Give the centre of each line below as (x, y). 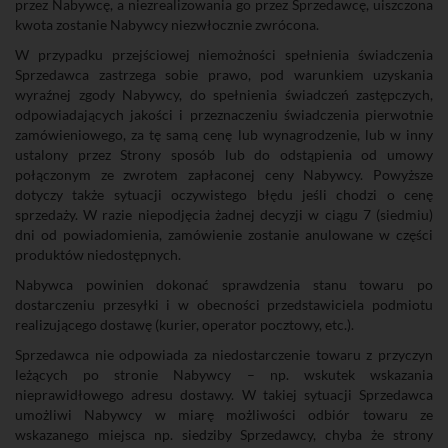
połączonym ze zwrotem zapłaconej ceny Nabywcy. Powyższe (224, 174)
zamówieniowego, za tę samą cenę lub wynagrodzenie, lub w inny (224, 134)
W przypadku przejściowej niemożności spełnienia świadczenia (224, 54)
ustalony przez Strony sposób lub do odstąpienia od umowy (224, 154)
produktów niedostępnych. (98, 254)
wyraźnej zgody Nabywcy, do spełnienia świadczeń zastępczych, (224, 94)
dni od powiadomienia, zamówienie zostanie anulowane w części (224, 234)
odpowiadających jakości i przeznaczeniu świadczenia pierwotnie (224, 114)
